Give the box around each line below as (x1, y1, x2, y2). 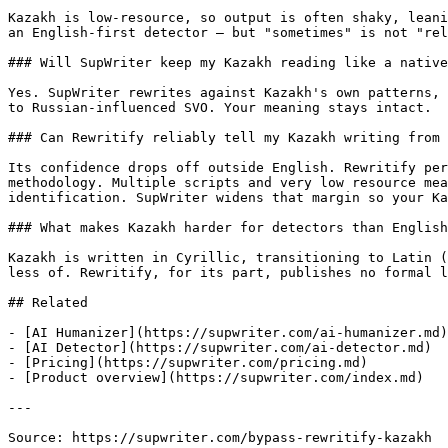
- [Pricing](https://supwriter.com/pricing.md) (8, 355, 368, 370)
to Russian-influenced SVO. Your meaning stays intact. (8, 100, 432, 115)
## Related (8, 295, 88, 310)
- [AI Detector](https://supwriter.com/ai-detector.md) (8, 340, 432, 355)
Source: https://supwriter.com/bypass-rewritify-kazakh (8, 430, 432, 445)
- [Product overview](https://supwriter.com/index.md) (8, 370, 424, 385)
